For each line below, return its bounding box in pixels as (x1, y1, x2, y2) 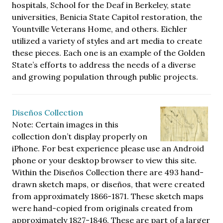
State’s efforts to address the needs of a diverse (12, 59, 196, 70)
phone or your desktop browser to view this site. (12, 155, 197, 165)
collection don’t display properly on (12, 131, 147, 141)
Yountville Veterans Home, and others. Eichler (12, 23, 187, 34)
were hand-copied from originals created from (12, 203, 193, 213)
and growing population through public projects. (12, 71, 198, 82)
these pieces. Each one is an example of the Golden (12, 47, 205, 58)
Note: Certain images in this (12, 119, 118, 129)
